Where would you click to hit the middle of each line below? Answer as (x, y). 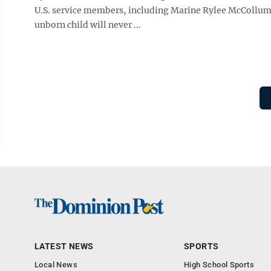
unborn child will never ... (88, 25)
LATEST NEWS (64, 246)
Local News (56, 265)
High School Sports (219, 265)
